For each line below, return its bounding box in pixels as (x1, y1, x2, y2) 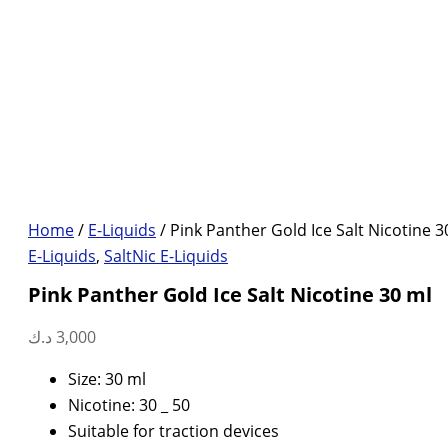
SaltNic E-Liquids (104, 245, 228, 268)
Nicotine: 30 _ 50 (68, 394, 190, 417)
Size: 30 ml (68, 368, 146, 391)
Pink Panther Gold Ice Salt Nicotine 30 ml (28, 281, 432, 309)
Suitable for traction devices (68, 420, 279, 443)
